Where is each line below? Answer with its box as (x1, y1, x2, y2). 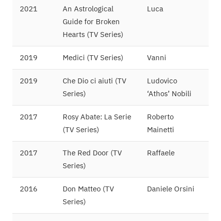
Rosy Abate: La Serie (63, 111, 131, 121)
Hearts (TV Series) (63, 29, 123, 39)
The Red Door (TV (63, 147, 122, 157)
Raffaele (147, 147, 175, 157)
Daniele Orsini (147, 184, 194, 193)
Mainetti (147, 124, 174, 134)
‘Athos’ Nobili (147, 88, 191, 98)
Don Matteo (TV (63, 184, 114, 193)
